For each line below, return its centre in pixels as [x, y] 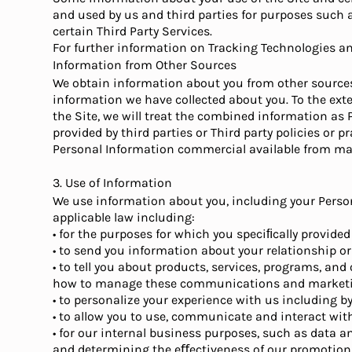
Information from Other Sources [145, 65]
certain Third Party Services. [133, 31]
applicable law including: [124, 217]
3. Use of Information [113, 183]
